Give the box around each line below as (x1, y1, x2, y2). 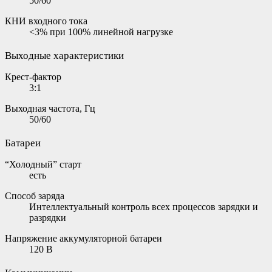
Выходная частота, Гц (5, 103, 95, 114)
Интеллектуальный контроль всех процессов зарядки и (29, 201, 258, 212)
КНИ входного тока (5, 15, 87, 26)
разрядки (29, 212, 66, 223)
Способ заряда (5, 190, 64, 201)
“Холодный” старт (5, 158, 81, 169)
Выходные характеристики (5, 49, 124, 61)
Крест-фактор (5, 71, 61, 82)
